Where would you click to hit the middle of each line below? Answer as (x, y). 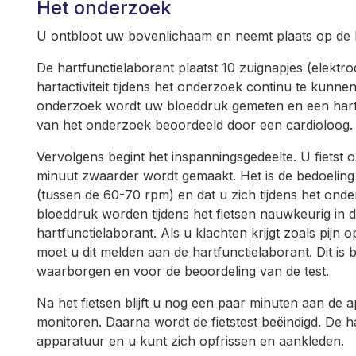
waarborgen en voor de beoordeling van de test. (183, 271)
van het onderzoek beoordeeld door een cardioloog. (195, 125)
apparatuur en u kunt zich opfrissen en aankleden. (190, 341)
